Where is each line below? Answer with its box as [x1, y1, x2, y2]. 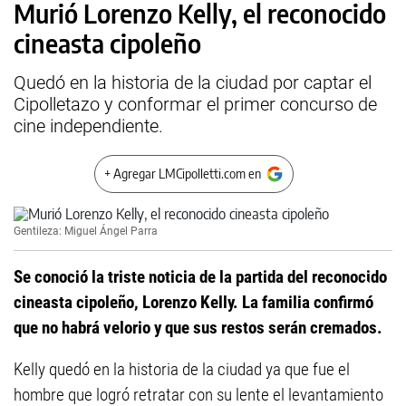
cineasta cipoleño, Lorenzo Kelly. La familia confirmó [14, 292, 373, 313]
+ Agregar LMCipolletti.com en [104, 166, 261, 181]
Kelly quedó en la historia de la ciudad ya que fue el [14, 359, 350, 380]
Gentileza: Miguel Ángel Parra [14, 225, 158, 237]
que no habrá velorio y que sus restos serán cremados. [14, 317, 382, 338]
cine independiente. [14, 115, 163, 137]
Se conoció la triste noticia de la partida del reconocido [14, 266, 387, 287]
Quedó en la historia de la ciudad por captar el [14, 72, 372, 93]
